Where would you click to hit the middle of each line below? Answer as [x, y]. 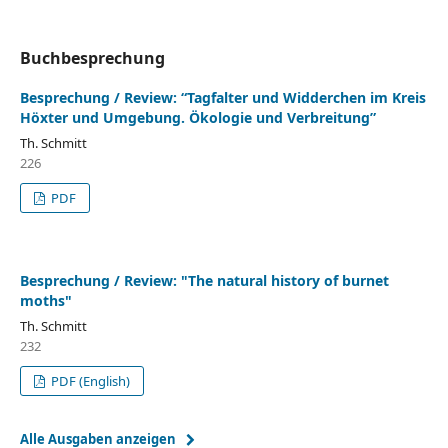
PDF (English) [89, 380]
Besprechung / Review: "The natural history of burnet [204, 280]
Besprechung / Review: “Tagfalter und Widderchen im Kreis [222, 97]
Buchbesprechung [92, 57]
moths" [45, 300]
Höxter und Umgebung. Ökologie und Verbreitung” [197, 117]
